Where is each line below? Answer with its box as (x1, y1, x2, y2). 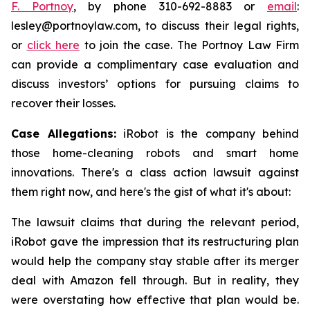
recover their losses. (11, 96, 116, 110)
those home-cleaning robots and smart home (11, 146, 299, 160)
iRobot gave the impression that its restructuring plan (11, 235, 299, 248)
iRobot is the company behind (116, 127, 299, 140)
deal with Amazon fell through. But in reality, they (11, 273, 299, 287)
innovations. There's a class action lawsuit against (11, 165, 299, 179)
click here (26, 38, 80, 52)
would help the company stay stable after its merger (11, 254, 299, 268)
